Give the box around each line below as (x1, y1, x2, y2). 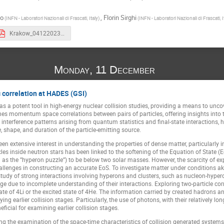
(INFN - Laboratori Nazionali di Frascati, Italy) (4, 14, 99, 21)
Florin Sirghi (103, 12, 136, 22)
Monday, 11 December (54, 62, 158, 77)
